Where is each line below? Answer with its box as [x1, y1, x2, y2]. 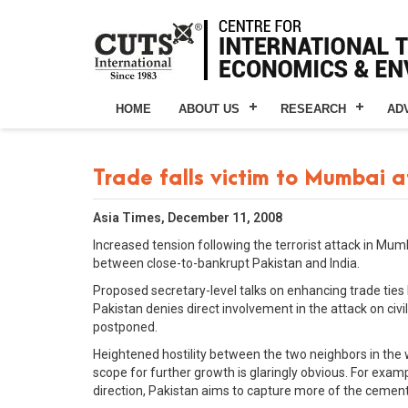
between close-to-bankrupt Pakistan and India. [93, 256, 360, 270]
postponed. [93, 320, 158, 334]
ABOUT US [178, 102, 240, 116]
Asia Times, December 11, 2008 [93, 210, 282, 225]
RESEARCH [280, 102, 346, 116]
